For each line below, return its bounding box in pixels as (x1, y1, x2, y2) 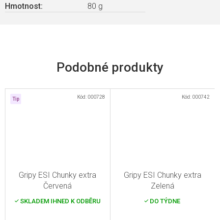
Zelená (150, 181, 174, 191)
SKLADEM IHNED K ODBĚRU (18, 197, 101, 205)
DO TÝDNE (148, 197, 181, 205)
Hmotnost (5, 1, 41, 11)
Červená (43, 181, 72, 191)
